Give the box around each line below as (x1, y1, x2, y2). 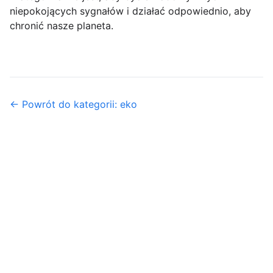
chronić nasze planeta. (10, 19, 113, 32)
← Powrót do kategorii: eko (10, 98, 137, 111)
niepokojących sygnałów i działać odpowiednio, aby (10, 5, 251, 18)
